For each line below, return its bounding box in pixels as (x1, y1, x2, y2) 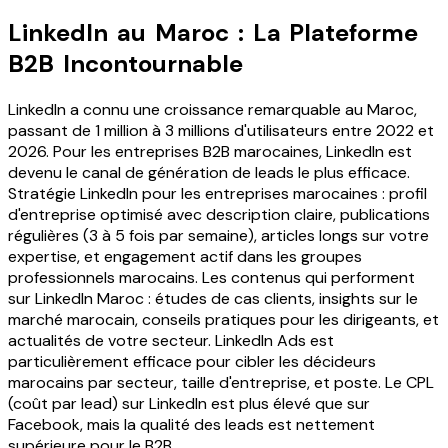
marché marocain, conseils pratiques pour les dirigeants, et (8, 309, 439, 331)
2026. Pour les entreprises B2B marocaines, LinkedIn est (8, 141, 412, 163)
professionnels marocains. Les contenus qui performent (8, 267, 415, 289)
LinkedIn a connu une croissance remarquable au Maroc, (8, 99, 417, 121)
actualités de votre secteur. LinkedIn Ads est (8, 330, 334, 352)
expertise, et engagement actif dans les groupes (8, 246, 362, 268)
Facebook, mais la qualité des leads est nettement (8, 414, 375, 436)
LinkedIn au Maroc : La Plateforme (8, 17, 419, 49)
